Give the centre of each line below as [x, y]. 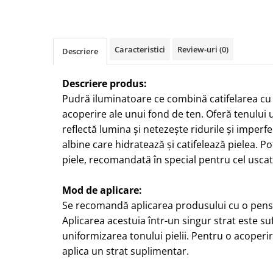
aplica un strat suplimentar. [126, 251]
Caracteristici [140, 50]
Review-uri [198, 50]
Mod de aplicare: [102, 190]
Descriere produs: [106, 84]
